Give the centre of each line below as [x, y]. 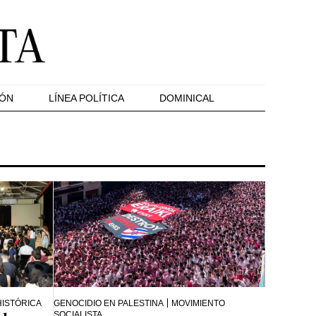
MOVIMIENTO [199, 303]
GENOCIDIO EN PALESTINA [109, 303]
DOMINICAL [187, 98]
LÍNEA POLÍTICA [86, 98]
